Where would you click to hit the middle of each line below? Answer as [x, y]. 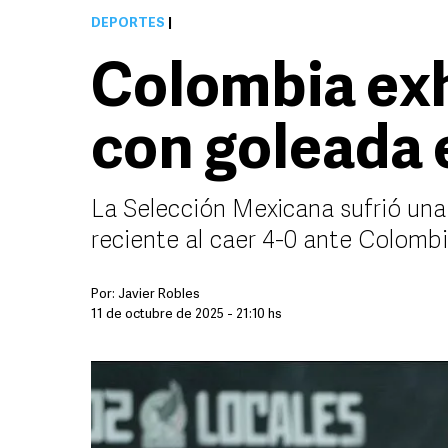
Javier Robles [159, 294]
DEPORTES [128, 23]
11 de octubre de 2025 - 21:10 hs [186, 314]
